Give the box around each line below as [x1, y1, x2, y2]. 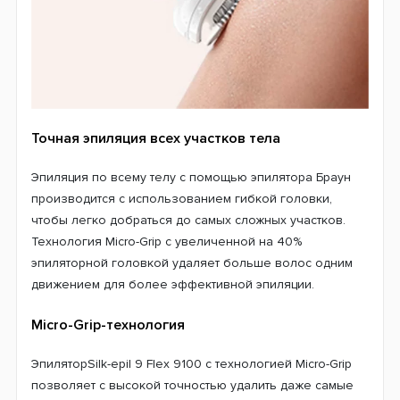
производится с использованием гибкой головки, [31, 190, 332, 206]
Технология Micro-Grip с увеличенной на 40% [31, 233, 302, 249]
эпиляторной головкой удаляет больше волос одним [31, 254, 353, 271]
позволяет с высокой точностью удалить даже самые [31, 377, 354, 393]
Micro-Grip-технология [31, 315, 185, 334]
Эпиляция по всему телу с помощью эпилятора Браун [31, 169, 351, 185]
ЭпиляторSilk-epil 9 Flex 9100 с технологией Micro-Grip [31, 355, 352, 371]
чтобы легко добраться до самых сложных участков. [31, 212, 346, 228]
